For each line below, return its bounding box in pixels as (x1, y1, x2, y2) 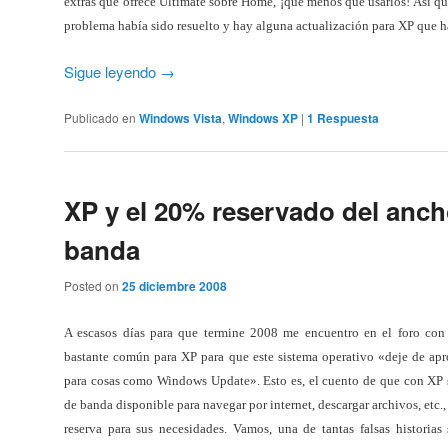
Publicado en (64, 108, 136, 126)
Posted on (64, 277, 122, 295)
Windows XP (228, 108, 298, 127)
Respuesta (314, 108, 379, 127)
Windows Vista (139, 108, 222, 127)
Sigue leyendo (64, 61, 160, 83)
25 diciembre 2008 (122, 277, 227, 296)
